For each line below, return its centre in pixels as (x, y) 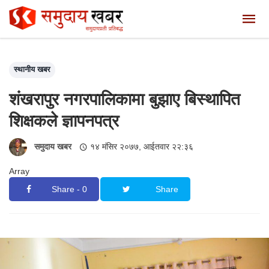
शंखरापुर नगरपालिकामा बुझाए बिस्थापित (125, 99)
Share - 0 (69, 189)
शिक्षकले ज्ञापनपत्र (64, 120)
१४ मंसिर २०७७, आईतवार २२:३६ (141, 146)
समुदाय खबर (53, 146)
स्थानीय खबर (32, 69)
